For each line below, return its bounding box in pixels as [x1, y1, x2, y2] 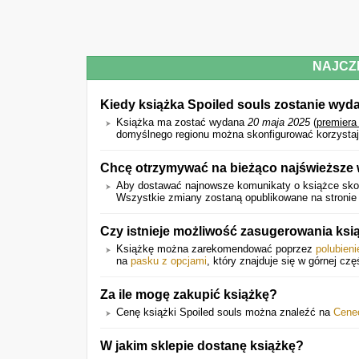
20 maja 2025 [248, 116, 310, 128]
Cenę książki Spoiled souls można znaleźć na [116, 306, 333, 318]
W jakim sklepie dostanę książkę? [100, 338, 304, 353]
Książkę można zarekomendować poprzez [116, 243, 316, 255]
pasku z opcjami [131, 255, 207, 267]
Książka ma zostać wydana [116, 116, 248, 128]
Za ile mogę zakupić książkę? [100, 287, 277, 301]
